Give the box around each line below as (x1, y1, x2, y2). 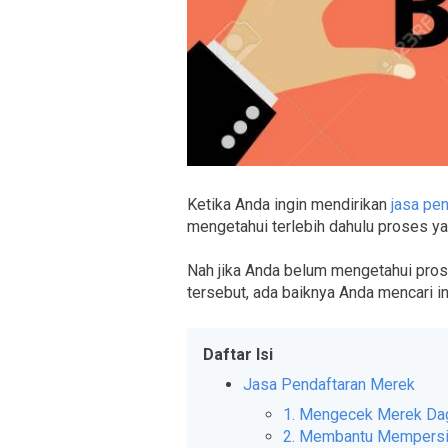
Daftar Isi (203, 345, 273, 365)
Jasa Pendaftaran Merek (243, 375, 415, 395)
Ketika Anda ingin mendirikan (187, 195, 391, 215)
